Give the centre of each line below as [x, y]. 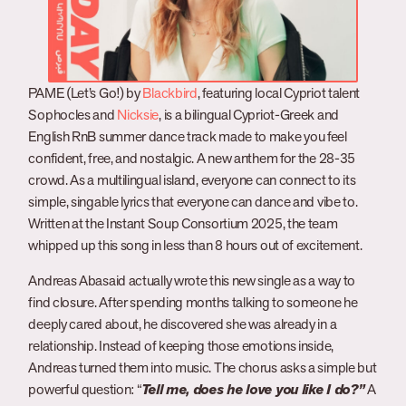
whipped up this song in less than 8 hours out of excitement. [195, 246]
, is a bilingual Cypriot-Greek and [249, 115]
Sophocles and [73, 115]
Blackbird [170, 93]
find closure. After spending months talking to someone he [193, 302]
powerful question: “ [85, 389]
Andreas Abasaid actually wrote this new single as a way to [192, 280]
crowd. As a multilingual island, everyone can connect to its [192, 180]
